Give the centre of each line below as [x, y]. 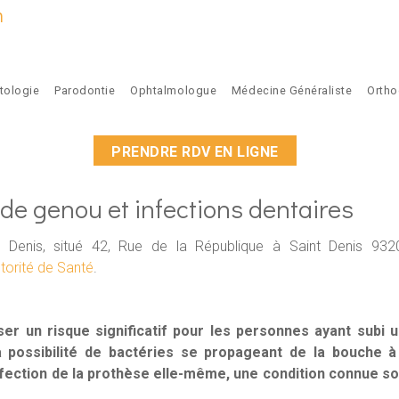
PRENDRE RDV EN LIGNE [195, 152]
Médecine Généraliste [292, 91]
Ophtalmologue [174, 91]
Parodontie [85, 91]
